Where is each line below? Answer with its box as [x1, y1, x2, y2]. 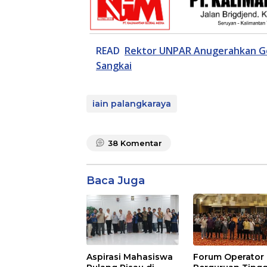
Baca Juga [86, 174, 145, 188]
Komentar [120, 138, 162, 148]
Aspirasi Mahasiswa [86, 252, 173, 263]
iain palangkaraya [92, 98, 171, 110]
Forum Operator [193, 252, 265, 263]
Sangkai [96, 59, 132, 73]
